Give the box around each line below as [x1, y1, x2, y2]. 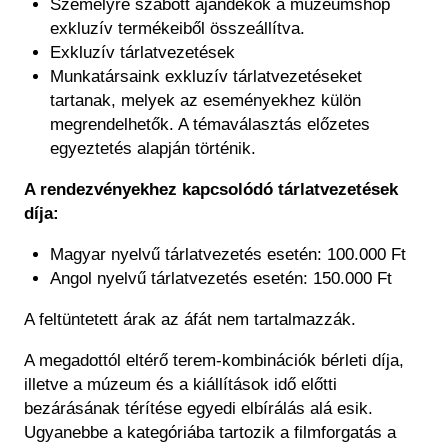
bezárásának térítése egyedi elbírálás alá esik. [24, 399, 373, 419]
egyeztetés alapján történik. [49, 139, 256, 159]
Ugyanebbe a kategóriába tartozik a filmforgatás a [24, 423, 396, 443]
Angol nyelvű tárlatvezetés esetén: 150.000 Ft [49, 269, 392, 289]
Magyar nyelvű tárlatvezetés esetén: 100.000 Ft [49, 245, 406, 265]
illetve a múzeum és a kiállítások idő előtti [24, 375, 337, 395]
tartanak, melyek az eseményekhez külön [49, 91, 361, 111]
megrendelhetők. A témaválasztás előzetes [49, 115, 370, 135]
